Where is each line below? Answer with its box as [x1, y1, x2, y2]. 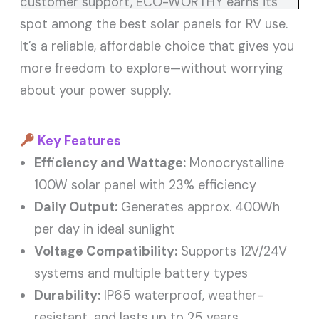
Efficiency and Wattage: [34, 154, 187, 172]
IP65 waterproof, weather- [100, 286, 264, 304]
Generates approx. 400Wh [117, 198, 281, 216]
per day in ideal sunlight [34, 220, 176, 238]
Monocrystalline [186, 154, 285, 172]
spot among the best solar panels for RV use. [20, 15, 288, 33]
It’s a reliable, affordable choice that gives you [20, 37, 295, 55]
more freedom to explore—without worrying [20, 59, 284, 77]
